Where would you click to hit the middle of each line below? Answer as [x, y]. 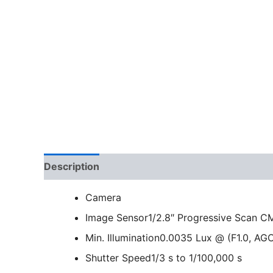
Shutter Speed [118, 258]
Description [72, 167]
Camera [103, 198]
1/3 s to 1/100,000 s [197, 258]
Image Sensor [117, 218]
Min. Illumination [122, 238]
